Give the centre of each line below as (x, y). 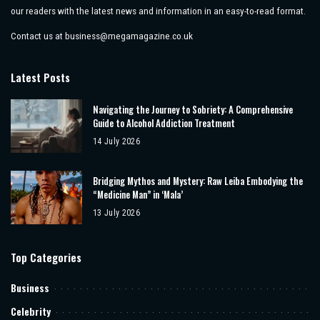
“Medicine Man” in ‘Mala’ (138, 194)
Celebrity (31, 311)
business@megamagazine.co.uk (129, 35)
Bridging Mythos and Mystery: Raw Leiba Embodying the (198, 180)
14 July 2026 (117, 141)
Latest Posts (40, 77)
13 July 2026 (117, 212)
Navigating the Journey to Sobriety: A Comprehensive (193, 109)
